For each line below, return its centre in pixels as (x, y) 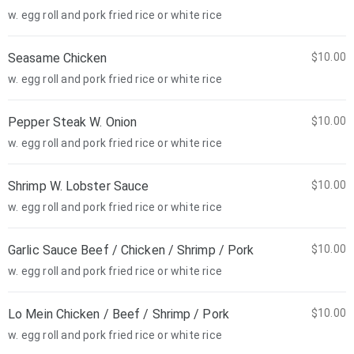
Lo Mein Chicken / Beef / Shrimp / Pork (119, 314)
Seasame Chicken (58, 58)
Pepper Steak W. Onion (73, 122)
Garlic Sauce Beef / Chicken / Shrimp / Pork (131, 250)
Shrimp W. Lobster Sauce (79, 186)
